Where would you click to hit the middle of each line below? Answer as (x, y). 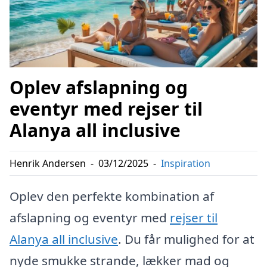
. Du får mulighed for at (186, 239)
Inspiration (186, 164)
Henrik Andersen (48, 164)
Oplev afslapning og (99, 88)
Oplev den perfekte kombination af (112, 196)
